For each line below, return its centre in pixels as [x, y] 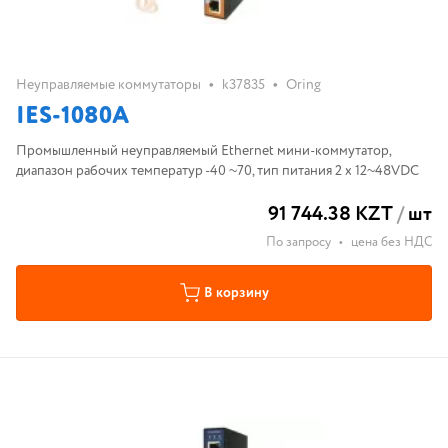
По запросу [298, 242]
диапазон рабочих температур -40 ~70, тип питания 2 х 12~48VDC [217, 171]
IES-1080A [72, 116]
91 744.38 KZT [330, 214]
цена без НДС [391, 242]
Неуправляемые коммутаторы [108, 85]
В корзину [236, 293]
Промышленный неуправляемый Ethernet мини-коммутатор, [204, 151]
